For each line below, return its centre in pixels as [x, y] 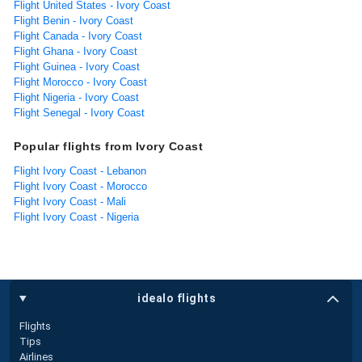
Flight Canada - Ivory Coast [78, 36]
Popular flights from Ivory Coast [108, 146]
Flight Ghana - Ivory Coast [76, 51]
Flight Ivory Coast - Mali [70, 201]
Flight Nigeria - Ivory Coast [76, 97]
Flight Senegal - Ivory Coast [79, 112]
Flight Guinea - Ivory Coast [77, 66]
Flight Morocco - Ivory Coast [80, 82]
